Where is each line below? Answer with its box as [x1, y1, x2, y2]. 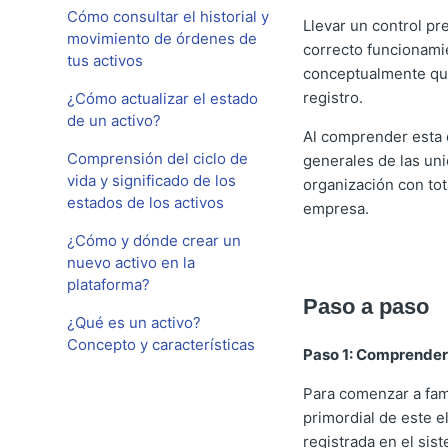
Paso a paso [302, 294, 429, 320]
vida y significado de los [67, 171, 237, 190]
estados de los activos [67, 193, 225, 212]
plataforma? [67, 275, 151, 294]
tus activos [67, 51, 144, 70]
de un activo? [67, 111, 162, 130]
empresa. [302, 199, 369, 219]
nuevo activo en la [67, 253, 196, 272]
